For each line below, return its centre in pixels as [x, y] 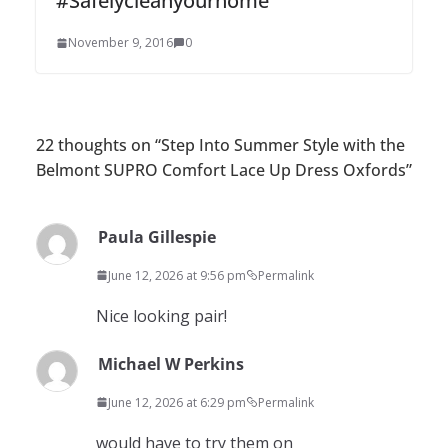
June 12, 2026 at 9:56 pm [177, 275]
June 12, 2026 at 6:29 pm [177, 402]
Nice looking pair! [161, 315]
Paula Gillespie [157, 236]
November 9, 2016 [120, 42]
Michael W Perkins [171, 363]
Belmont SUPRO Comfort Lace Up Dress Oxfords [221, 169]
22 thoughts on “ [98, 144]
